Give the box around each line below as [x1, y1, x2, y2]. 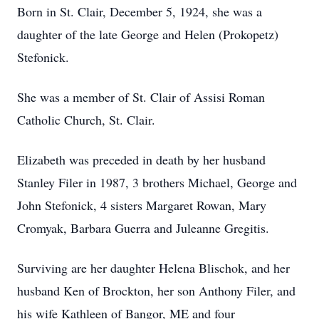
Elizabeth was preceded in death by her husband [17, 151, 266, 168]
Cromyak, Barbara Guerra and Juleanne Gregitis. [17, 219, 269, 236]
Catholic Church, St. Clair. [17, 111, 155, 128]
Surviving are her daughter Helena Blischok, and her [17, 259, 290, 276]
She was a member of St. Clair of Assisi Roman [17, 88, 265, 105]
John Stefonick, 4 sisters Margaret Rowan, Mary [17, 197, 266, 214]
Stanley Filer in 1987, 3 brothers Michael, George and [17, 174, 297, 191]
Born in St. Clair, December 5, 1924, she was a [17, 3, 262, 20]
